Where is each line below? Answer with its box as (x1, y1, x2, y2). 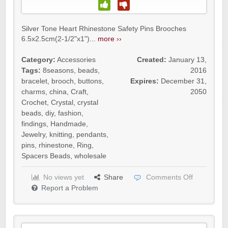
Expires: (130, 77, 159, 85)
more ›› (98, 35, 122, 43)
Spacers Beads (21, 152, 70, 160)
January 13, (168, 56, 207, 64)
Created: (137, 56, 166, 64)
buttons (78, 77, 102, 85)
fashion (58, 109, 81, 117)
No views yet (43, 174, 84, 181)
